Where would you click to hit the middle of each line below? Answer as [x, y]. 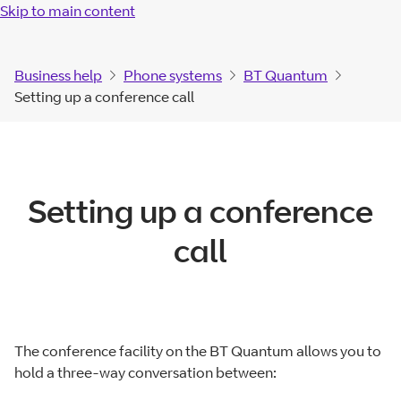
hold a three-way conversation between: [145, 372]
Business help [58, 75]
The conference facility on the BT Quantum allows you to [198, 350]
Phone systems [173, 75]
